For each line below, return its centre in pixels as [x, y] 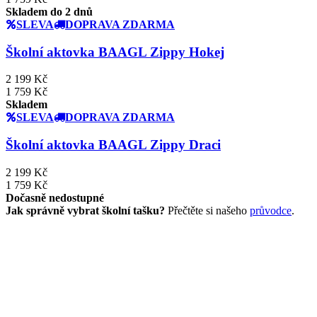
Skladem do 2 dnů [49, 11]
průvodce [271, 210]
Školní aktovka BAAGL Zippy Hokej [115, 52]
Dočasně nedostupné [55, 197]
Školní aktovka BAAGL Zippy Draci [113, 144]
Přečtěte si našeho [207, 210]
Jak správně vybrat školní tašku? [85, 210]
